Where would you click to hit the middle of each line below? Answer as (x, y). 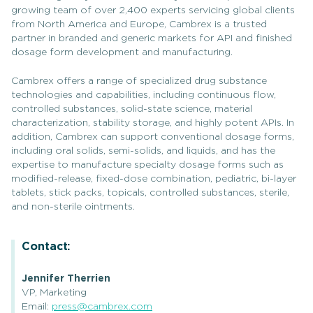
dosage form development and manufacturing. (122, 52)
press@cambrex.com (102, 306)
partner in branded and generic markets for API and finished (152, 38)
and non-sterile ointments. (73, 207)
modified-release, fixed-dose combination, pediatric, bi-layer (154, 179)
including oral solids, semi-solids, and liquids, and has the (143, 151)
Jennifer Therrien (66, 278)
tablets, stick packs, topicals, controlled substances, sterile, (150, 193)
